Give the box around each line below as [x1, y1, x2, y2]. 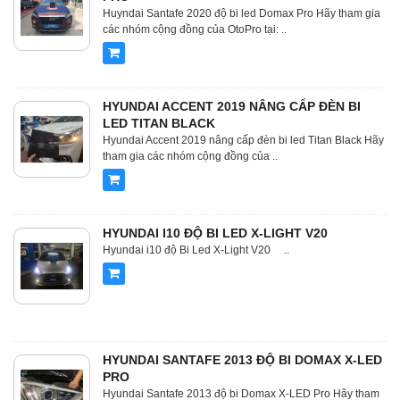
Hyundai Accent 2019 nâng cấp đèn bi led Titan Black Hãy [103, 134, 384, 147]
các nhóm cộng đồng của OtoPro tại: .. [103, 23, 287, 37]
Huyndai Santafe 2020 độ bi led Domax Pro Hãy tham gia [103, 7, 380, 21]
